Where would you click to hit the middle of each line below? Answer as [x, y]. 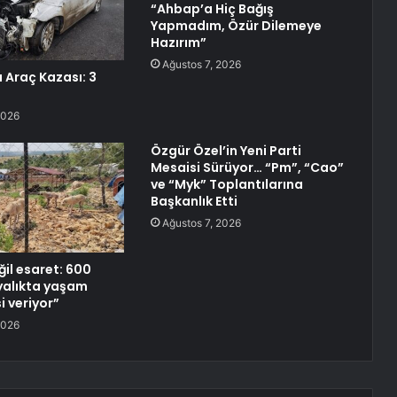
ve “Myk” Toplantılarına [226, 185]
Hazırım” [178, 43]
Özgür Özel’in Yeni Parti [226, 151]
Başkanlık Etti [194, 202]
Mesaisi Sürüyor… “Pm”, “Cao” [247, 168]
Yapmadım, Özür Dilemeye [236, 26]
